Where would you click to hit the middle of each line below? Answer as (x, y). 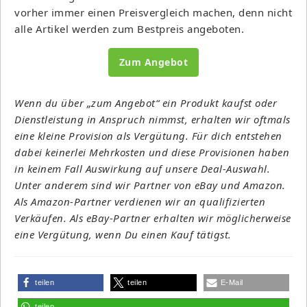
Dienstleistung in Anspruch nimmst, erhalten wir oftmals (152, 119)
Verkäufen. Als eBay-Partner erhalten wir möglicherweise (153, 218)
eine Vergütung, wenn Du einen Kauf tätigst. (123, 234)
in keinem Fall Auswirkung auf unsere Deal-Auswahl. (142, 168)
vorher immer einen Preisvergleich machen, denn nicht (153, 12)
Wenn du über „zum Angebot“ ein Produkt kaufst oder (146, 102)
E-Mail (232, 282)
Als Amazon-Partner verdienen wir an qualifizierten (140, 201)
